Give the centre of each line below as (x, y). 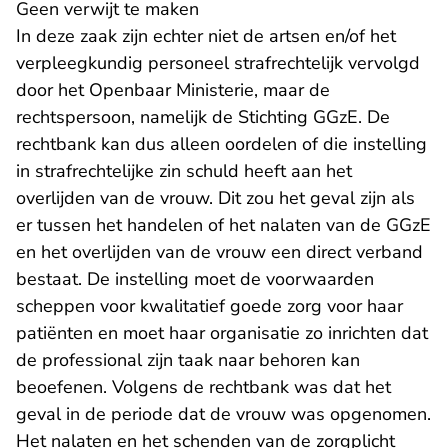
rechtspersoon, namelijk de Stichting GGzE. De (203, 117)
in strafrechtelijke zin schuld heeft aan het (184, 171)
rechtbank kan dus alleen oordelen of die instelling (221, 144)
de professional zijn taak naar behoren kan (188, 360)
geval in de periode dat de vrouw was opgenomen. (223, 414)
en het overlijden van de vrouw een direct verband (219, 252)
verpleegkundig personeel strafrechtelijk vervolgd (218, 63)
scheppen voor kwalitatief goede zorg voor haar (209, 306)
